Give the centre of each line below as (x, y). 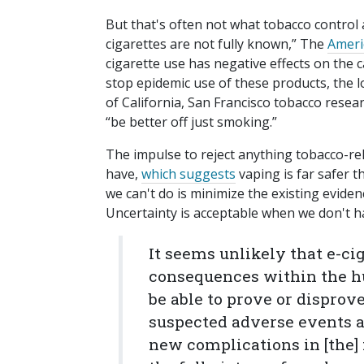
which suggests (188, 174)
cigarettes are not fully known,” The (217, 44)
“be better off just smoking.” (191, 122)
